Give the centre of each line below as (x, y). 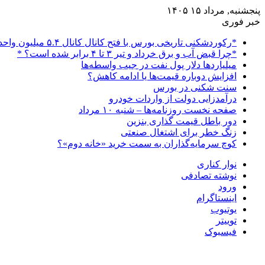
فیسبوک (221, 232)
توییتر (226, 220)
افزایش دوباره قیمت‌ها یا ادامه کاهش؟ (162, 76)
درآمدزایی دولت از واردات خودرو (173, 98)
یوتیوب (224, 209)
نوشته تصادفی (209, 175)
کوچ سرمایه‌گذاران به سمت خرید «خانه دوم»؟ (147, 143)
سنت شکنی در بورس (195, 87)
